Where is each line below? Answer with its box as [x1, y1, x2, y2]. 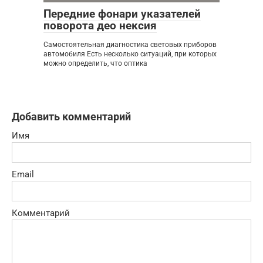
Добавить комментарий [12, 110, 131, 123]
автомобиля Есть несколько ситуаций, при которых [43, 49, 217, 58]
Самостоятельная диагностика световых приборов [43, 40, 217, 49]
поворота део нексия [43, 18, 157, 32]
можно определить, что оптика [43, 59, 147, 68]
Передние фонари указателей [43, 6, 201, 21]
